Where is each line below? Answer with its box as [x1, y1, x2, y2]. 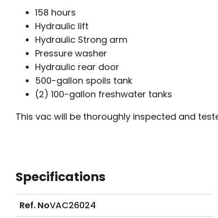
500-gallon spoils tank [35, 74, 132, 87]
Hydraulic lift [35, 19, 89, 32]
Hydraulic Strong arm [35, 33, 127, 46]
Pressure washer [35, 47, 107, 59]
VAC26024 [50, 199, 96, 211]
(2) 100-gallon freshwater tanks [35, 88, 172, 100]
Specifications [16, 168, 106, 185]
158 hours [35, 6, 76, 18]
